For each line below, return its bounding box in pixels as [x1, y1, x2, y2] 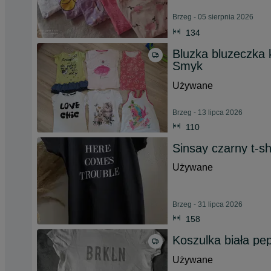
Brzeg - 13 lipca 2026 [172, 108, 243, 117]
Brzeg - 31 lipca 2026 [172, 200, 243, 209]
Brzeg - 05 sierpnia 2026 [172, 13, 253, 21]
